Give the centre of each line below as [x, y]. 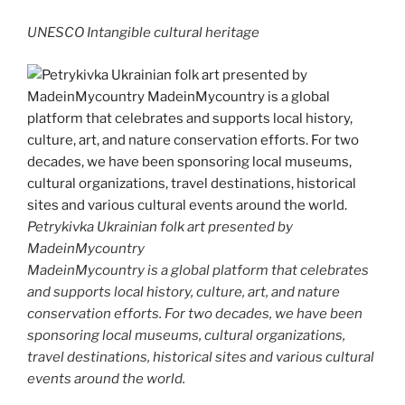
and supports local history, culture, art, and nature [184, 292]
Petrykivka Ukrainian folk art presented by [160, 226]
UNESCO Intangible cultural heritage [143, 33]
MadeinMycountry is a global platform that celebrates [198, 270]
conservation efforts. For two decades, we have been [195, 313]
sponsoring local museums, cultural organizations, [186, 335]
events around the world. [106, 378]
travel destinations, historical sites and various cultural [201, 357]
